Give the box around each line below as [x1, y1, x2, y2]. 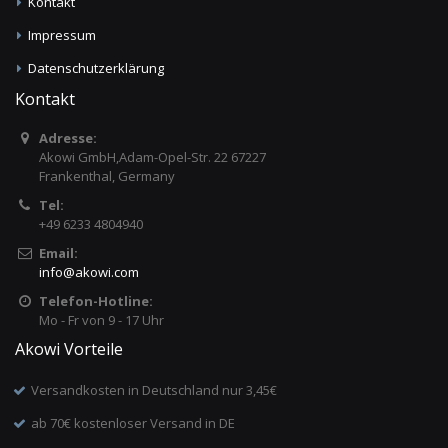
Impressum [28, 25, 97, 44]
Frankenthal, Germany [38, 166, 175, 185]
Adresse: [38, 128, 97, 147]
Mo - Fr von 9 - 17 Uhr [38, 310, 164, 329]
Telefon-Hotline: [38, 291, 153, 310]
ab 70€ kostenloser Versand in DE [31, 413, 236, 432]
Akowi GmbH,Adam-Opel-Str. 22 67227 [38, 147, 266, 166]
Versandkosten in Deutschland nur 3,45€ [31, 380, 278, 399]
